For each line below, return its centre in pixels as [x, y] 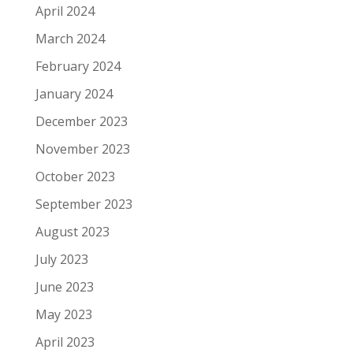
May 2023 [63, 314]
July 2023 [61, 259]
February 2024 [78, 66]
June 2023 [64, 287]
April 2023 [65, 342]
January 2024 [74, 94]
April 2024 [65, 11]
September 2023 [84, 204]
